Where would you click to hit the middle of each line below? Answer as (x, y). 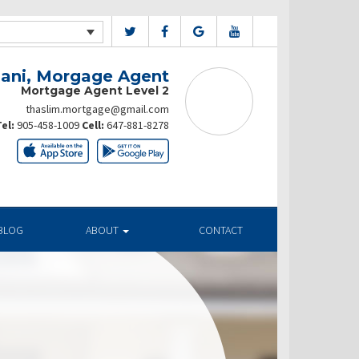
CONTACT (220, 230)
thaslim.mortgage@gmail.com (97, 109)
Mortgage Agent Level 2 (95, 91)
